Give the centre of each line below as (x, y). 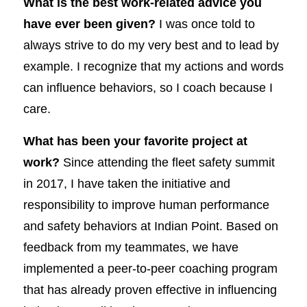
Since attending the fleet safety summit (167, 162)
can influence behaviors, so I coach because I (148, 88)
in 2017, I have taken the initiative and (126, 183)
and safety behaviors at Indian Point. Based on (150, 225)
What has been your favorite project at (135, 140)
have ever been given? (89, 24)
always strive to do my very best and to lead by (151, 45)
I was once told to (205, 24)
